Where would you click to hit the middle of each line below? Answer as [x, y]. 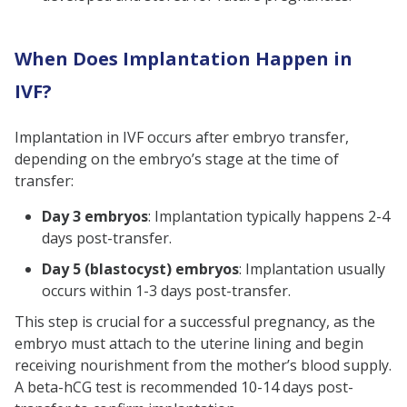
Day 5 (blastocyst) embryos [140, 269]
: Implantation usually [312, 269]
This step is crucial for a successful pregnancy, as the [195, 322]
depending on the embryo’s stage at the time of [177, 159]
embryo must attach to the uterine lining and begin [189, 344]
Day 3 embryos [95, 217]
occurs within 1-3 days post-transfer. [166, 291]
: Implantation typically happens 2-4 [269, 217]
